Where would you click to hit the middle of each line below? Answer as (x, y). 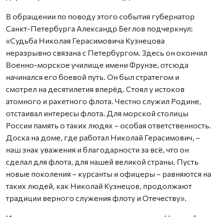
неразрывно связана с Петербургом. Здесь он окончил (107, 53)
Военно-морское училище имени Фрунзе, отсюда (97, 65)
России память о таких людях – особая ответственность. (108, 125)
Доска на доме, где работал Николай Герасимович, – (103, 138)
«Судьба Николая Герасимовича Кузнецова (85, 41)
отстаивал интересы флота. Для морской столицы (97, 113)
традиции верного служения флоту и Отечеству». (96, 198)
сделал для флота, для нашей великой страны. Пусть (102, 162)
